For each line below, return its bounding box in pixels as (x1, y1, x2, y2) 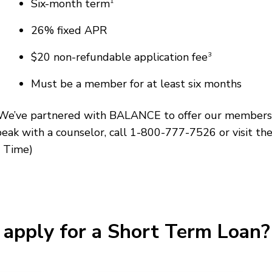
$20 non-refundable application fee (30, 49, 208, 64)
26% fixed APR (30, 22, 107, 38)
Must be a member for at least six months (30, 76, 242, 91)
